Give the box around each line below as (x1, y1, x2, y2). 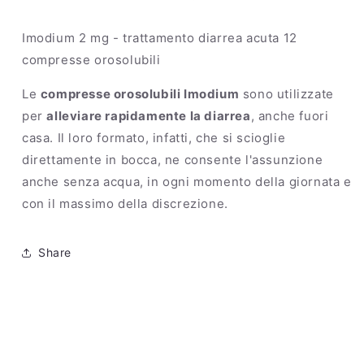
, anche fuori (250, 107, 329, 123)
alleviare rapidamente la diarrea (46, 107, 251, 123)
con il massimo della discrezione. (22, 195, 232, 211)
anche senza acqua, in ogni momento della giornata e (22, 173, 352, 189)
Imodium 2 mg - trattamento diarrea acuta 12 (22, 29, 297, 45)
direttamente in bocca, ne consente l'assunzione (22, 151, 323, 167)
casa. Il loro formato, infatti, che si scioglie (22, 129, 286, 145)
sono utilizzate (239, 85, 334, 102)
